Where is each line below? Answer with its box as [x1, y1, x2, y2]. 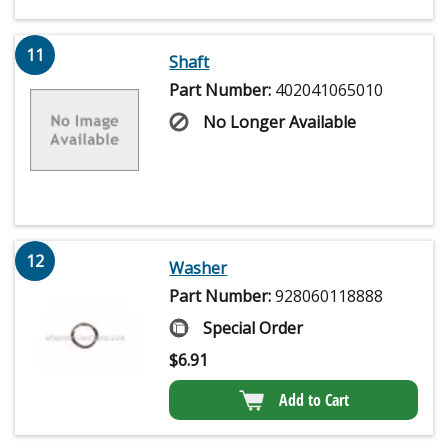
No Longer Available [203, 111, 357, 134]
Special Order [203, 317, 304, 340]
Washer [169, 257, 228, 280]
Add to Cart [278, 389, 349, 412]
